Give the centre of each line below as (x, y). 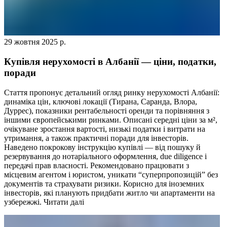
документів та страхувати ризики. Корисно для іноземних (104, 183)
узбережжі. (23, 202)
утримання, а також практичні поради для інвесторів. (96, 138)
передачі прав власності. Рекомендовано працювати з (97, 165)
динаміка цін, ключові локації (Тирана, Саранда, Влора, (101, 101)
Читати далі (64, 202)
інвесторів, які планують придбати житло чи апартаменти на (109, 193)
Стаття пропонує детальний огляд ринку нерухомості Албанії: (112, 92)
